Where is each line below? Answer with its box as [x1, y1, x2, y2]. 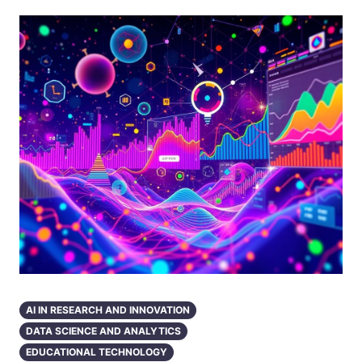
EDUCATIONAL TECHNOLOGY [26, 346, 167, 358]
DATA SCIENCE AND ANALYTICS [26, 325, 181, 337]
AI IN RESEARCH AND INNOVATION [26, 304, 190, 316]
